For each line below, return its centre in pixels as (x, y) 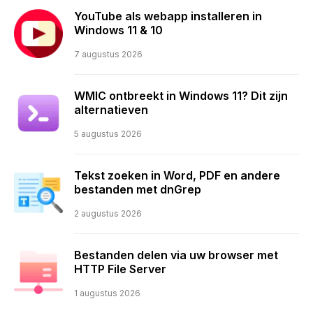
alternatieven (111, 110)
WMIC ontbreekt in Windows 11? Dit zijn (181, 96)
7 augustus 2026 (108, 54)
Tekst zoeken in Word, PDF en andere (177, 176)
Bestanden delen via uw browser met (176, 255)
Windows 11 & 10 (118, 30)
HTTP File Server (120, 269)
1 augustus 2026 (107, 293)
